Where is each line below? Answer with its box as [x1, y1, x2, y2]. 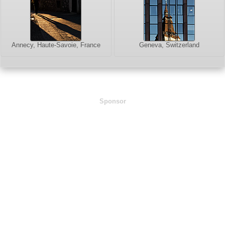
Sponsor [99, 97, 126, 105]
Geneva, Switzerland [139, 41, 199, 49]
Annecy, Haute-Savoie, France [11, 41, 100, 49]
